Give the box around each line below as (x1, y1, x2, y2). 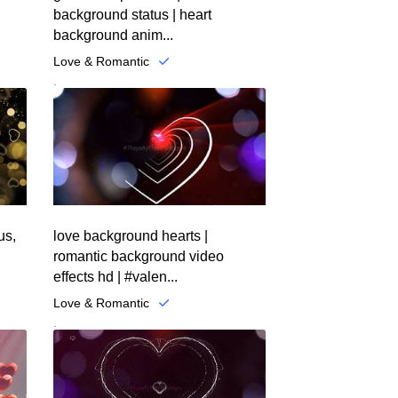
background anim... (52, 28, 173, 44)
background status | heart (52, 7, 211, 23)
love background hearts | (52, 227, 208, 243)
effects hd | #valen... (52, 268, 178, 284)
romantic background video (52, 248, 224, 264)
